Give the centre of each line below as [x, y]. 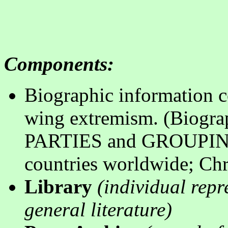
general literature [95, 209]
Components [56, 64]
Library [61, 186]
